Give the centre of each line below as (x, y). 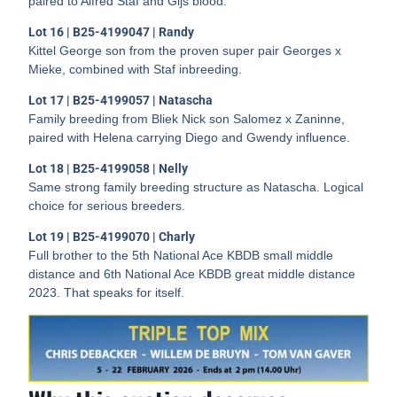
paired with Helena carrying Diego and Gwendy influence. (190, 137)
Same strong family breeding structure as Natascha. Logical (196, 187)
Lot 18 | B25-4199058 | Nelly (109, 168)
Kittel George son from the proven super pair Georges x (185, 50)
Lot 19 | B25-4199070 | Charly (112, 236)
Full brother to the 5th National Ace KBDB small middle (181, 255)
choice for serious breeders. (107, 205)
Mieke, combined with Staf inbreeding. (136, 69)
